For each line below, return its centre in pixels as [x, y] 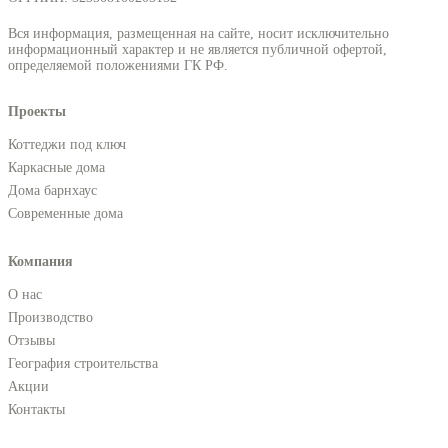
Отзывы [31, 340]
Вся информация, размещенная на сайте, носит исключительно [198, 33]
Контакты [36, 409]
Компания [40, 261]
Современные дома [65, 213]
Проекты [37, 111]
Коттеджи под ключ [67, 144]
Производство [50, 317]
